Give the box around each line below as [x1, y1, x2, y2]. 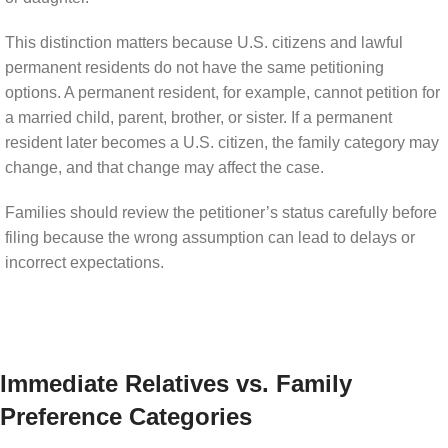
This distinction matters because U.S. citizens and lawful [5, 33, 403, 51]
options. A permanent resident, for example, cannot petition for [5, 83, 440, 101]
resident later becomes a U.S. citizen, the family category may [5, 133, 439, 151]
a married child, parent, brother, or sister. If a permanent [5, 108, 392, 126]
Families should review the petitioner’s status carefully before [5, 203, 437, 221]
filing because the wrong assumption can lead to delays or [5, 228, 415, 246]
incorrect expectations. [5, 253, 164, 271]
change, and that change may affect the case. [5, 158, 324, 176]
